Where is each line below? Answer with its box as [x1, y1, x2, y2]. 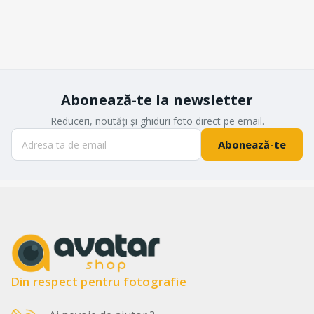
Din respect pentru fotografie [11, 273, 186, 290]
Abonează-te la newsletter [61, 90, 253, 109]
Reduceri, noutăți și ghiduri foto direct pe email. [50, 114, 264, 128]
